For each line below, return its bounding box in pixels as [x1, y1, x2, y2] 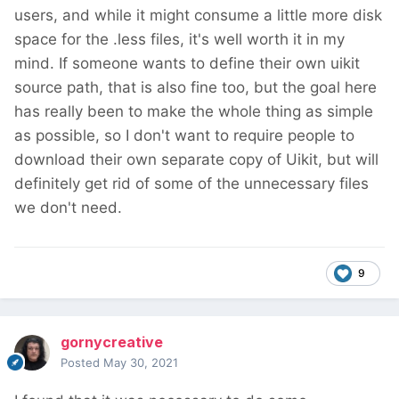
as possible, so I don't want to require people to [14, 126, 354, 145]
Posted [61, 355, 103, 370]
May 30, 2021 [103, 355, 178, 370]
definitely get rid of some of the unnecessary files [14, 175, 369, 193]
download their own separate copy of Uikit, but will [14, 151, 379, 169]
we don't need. [14, 199, 122, 217]
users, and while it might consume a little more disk [14, 6, 382, 25]
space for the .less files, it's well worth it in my [14, 30, 345, 49]
